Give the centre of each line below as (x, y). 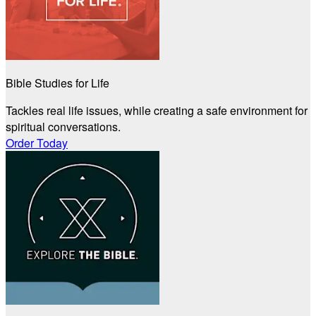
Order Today (37, 143)
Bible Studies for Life (57, 83)
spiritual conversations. (63, 127)
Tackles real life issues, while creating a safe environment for (157, 111)
